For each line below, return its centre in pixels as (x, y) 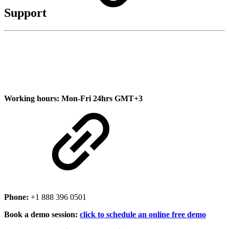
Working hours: (33, 99)
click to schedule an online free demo (143, 215)
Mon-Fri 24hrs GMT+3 (102, 99)
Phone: (17, 197)
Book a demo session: (41, 215)
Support (25, 13)
